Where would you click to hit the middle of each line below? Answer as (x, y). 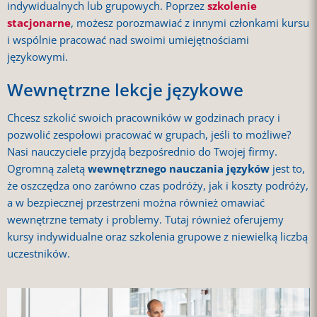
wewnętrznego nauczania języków (179, 169)
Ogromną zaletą (47, 169)
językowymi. (38, 57)
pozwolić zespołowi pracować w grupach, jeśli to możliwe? (149, 135)
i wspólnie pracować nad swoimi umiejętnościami (128, 40)
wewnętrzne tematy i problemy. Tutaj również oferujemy (145, 220)
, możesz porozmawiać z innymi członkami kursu (190, 23)
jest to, (287, 169)
